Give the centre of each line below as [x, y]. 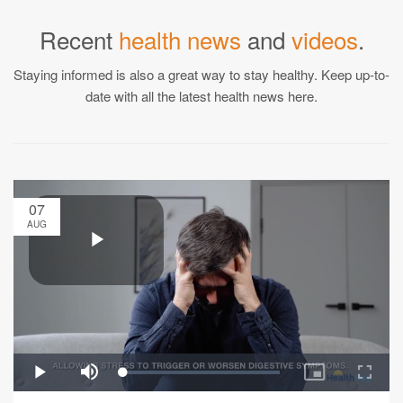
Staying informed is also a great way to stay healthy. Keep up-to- [201, 74]
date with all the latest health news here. [201, 95]
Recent [79, 39]
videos [324, 39]
